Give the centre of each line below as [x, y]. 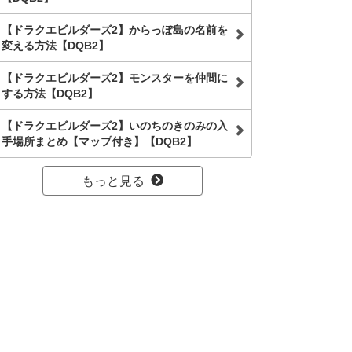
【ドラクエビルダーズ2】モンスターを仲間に [115, 78]
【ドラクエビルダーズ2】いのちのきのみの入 [115, 126]
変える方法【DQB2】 [55, 46]
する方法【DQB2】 [50, 93]
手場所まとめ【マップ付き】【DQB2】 [99, 141]
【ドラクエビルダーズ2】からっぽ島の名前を [115, 30]
